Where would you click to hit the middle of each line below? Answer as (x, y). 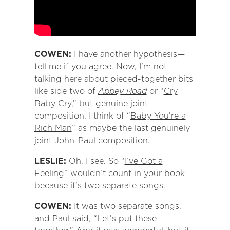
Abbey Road (122, 91)
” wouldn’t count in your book (124, 174)
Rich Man (53, 128)
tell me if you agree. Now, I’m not (100, 67)
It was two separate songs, (127, 206)
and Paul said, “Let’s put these (95, 219)
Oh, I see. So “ (97, 161)
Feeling (49, 174)
